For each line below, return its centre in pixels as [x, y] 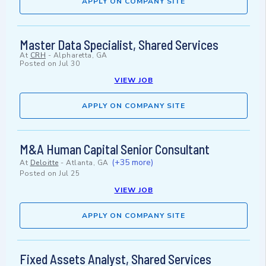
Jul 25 [69, 174]
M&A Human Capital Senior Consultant [115, 149]
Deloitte [44, 163]
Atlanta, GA [87, 163]
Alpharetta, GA [80, 56]
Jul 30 [69, 64]
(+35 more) [132, 163]
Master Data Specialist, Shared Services [119, 45]
